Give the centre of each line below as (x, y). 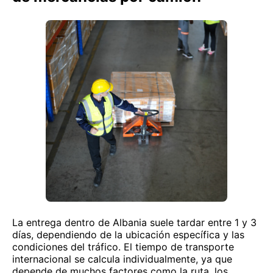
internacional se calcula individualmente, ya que (122, 259)
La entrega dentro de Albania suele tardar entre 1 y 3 (134, 222)
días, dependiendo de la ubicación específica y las (128, 235)
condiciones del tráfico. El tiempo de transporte (123, 247)
